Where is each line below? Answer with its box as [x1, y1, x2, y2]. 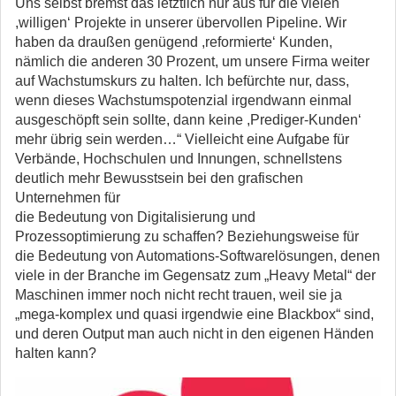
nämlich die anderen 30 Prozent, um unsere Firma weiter [15, 54, 369, 69]
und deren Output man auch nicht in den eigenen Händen [15, 326, 374, 341]
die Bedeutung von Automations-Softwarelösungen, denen [15, 248, 380, 263]
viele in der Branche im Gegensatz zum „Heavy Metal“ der [15, 268, 376, 283]
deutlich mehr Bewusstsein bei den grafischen [15, 171, 303, 186]
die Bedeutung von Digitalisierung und [15, 209, 255, 225]
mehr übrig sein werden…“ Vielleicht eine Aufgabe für [15, 132, 349, 147]
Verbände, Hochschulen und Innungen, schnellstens [15, 151, 342, 166]
